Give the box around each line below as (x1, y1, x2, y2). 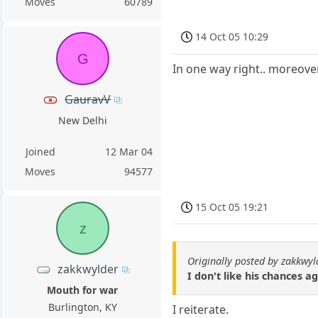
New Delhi (57, 113, 107, 127)
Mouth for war (47, 283, 119, 297)
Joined (25, 144, 55, 158)
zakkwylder (57, 261, 119, 277)
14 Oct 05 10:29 (195, 30, 269, 44)
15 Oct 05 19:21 (195, 199, 269, 214)
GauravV (65, 91, 111, 107)
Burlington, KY (48, 300, 117, 314)
